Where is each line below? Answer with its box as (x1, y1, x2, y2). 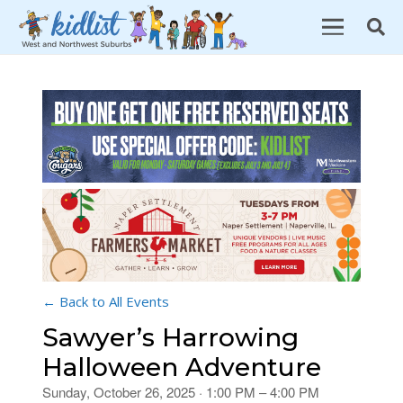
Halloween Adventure (42, 352, 321, 383)
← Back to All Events (42, 292, 169, 311)
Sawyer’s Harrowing (42, 322, 299, 354)
